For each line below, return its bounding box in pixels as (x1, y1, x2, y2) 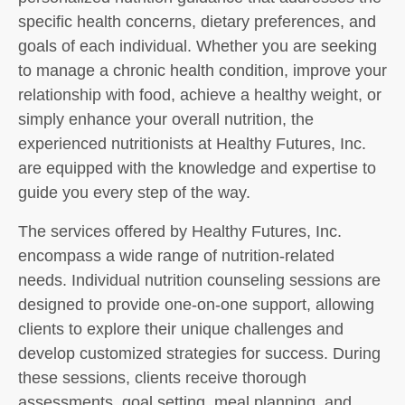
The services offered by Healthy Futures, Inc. (18, 222, 342, 240)
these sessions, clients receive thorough (18, 369, 306, 387)
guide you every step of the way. (18, 184, 250, 202)
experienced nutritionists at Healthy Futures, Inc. (18, 135, 366, 153)
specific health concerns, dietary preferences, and (18, 13, 376, 31)
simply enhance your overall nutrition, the (18, 110, 314, 128)
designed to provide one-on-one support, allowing (18, 296, 374, 314)
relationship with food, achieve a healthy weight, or (18, 86, 381, 104)
